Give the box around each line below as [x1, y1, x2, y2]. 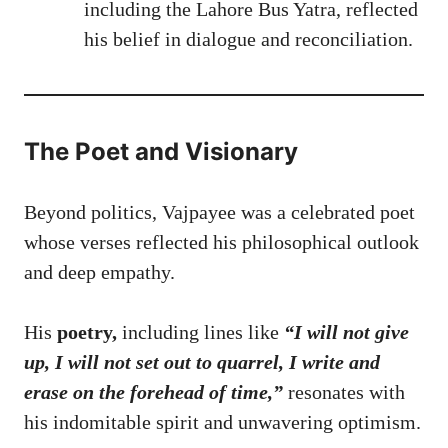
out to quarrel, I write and [164, 350, 380, 373]
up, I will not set [24, 350, 164, 373]
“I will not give [284, 320, 409, 343]
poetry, [57, 320, 122, 343]
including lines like [122, 320, 284, 343]
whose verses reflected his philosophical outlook [24, 230, 419, 253]
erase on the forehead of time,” [24, 380, 283, 403]
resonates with [288, 380, 405, 403]
